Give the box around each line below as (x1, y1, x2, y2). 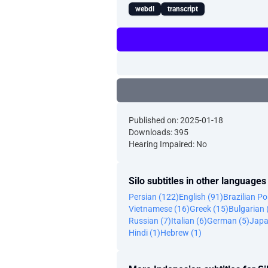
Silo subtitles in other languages (129, 175, 266, 187)
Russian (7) (129, 216, 171, 226)
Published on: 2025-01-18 (129, 115, 223, 125)
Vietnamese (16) (129, 204, 190, 214)
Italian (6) (171, 216, 207, 226)
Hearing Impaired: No (129, 139, 207, 149)
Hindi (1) (129, 228, 160, 237)
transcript (167, 5, 198, 13)
